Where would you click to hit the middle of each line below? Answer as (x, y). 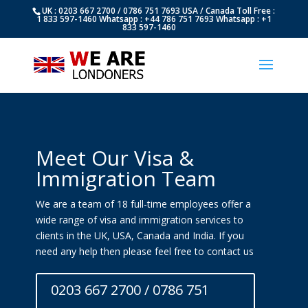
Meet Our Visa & (114, 158)
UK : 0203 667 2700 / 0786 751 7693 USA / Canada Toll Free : (159, 11)
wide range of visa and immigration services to (139, 220)
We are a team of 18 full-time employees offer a (143, 204)
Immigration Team (125, 178)
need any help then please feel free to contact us (144, 251)
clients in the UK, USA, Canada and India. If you (140, 235)
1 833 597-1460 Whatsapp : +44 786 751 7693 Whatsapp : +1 (154, 19)
